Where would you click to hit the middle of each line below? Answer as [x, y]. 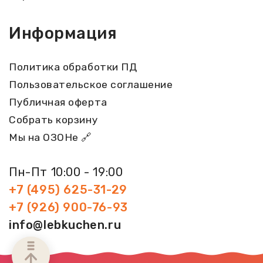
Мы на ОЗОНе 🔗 [51, 138]
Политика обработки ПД [73, 67]
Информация [63, 34]
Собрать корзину [54, 120]
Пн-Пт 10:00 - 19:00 [66, 172]
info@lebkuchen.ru [65, 225]
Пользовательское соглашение [91, 85]
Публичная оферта [58, 102]
